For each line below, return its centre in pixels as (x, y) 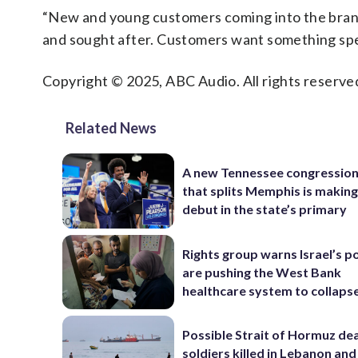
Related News (111, 128)
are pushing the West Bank (262, 272)
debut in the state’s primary (265, 209)
